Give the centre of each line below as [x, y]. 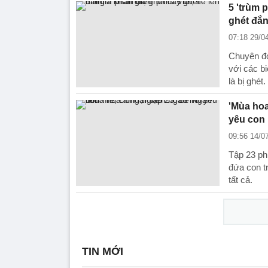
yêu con [247, 119]
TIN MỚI [103, 251]
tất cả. [240, 180]
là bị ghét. [247, 81]
